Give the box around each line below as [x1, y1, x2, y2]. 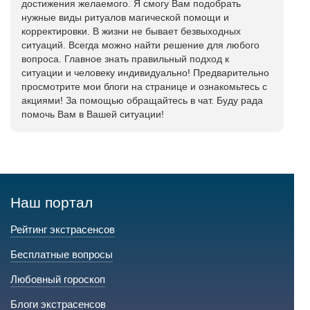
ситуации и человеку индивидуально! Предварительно [21, 67, 269, 78]
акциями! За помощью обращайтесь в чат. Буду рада [21, 95, 263, 106]
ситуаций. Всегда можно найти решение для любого [21, 39, 259, 51]
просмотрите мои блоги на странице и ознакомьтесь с [21, 81, 267, 92]
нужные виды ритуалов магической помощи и [21, 12, 229, 23]
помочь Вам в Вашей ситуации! [21, 109, 164, 120]
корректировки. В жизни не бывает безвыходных [21, 26, 241, 37]
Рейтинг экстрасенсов [10, 224, 115, 235]
